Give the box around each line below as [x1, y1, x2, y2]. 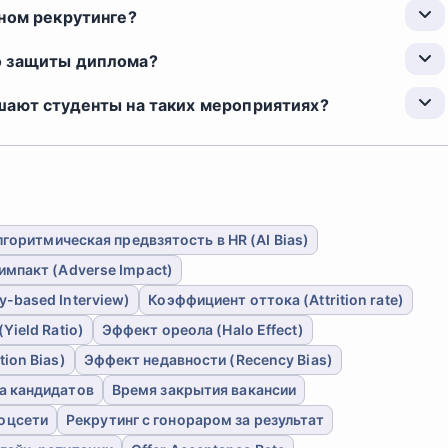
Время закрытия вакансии [111, 381, 297, 398]
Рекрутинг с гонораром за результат [66, 411, 325, 428]
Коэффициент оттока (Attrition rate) [148, 291, 404, 308]
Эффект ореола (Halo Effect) [101, 321, 304, 338]
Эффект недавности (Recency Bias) [83, 351, 333, 368]
